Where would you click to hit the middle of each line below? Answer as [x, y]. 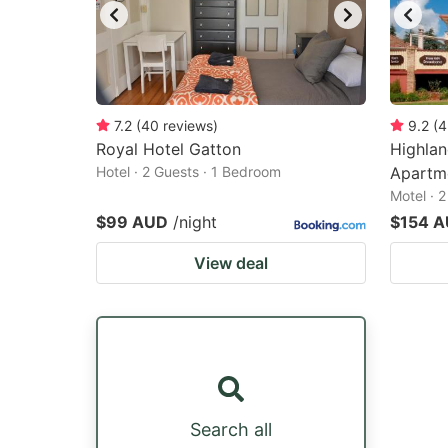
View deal [231, 263]
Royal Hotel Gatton [168, 149]
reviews [188, 125]
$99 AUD [132, 222]
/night [195, 222]
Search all [231, 429]
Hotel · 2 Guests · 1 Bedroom [188, 171]
